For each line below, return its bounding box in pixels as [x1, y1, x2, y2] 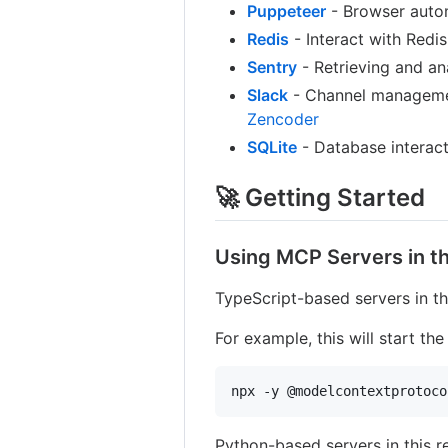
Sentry [247, 56, 298, 77]
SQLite [247, 136, 298, 157]
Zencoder [247, 108, 320, 129]
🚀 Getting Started [215, 182, 426, 212]
